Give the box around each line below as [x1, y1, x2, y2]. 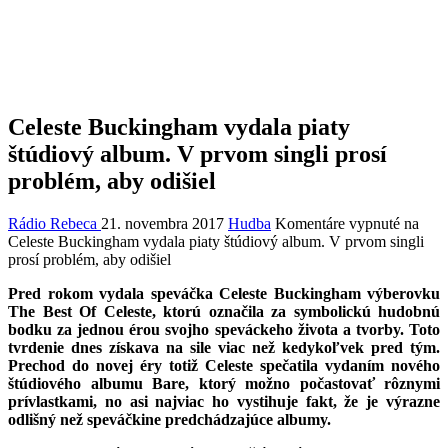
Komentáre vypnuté [275, 215, 400, 233]
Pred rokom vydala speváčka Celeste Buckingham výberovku [8, 285, 440, 303]
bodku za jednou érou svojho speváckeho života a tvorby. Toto [8, 321, 440, 339]
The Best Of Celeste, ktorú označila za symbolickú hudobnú [8, 303, 440, 321]
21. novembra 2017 [101, 215, 224, 233]
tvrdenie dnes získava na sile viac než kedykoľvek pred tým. [8, 339, 440, 357]
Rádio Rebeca [8, 215, 101, 233]
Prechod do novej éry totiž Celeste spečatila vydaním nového [8, 357, 440, 375]
